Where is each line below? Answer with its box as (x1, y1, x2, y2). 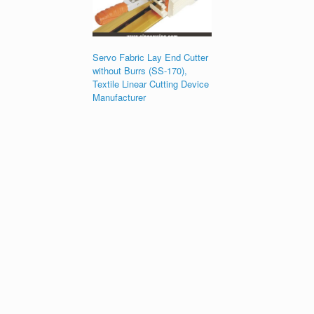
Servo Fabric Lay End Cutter (93, 50, 208, 64)
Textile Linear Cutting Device (93, 76, 209, 90)
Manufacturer (93, 90, 146, 104)
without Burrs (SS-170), (93, 63, 187, 77)
